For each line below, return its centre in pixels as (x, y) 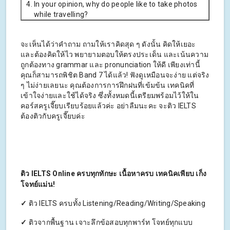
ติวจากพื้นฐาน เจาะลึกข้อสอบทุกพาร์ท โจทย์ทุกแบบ (110, 223)
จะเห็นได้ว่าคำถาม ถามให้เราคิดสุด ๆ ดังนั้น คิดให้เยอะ (108, 44)
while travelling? (61, 15)
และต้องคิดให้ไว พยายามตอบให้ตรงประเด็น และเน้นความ (114, 55)
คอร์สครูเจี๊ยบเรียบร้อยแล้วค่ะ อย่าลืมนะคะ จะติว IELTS (108, 106)
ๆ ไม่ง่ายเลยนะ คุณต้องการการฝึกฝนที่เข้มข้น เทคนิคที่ (108, 85)
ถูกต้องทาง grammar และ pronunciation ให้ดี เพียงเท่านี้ (110, 65)
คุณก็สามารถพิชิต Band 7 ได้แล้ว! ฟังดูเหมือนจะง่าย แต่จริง (115, 75)
